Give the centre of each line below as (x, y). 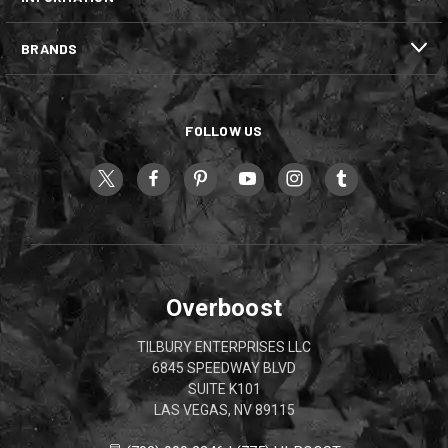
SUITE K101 (224, 388)
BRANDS (49, 48)
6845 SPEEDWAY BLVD (224, 367)
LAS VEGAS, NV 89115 (224, 409)
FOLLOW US (224, 130)
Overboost (224, 307)
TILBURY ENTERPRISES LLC (224, 346)
